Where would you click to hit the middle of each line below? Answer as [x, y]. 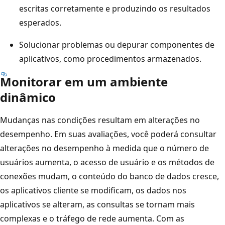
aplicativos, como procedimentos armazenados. [110, 59]
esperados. [40, 22]
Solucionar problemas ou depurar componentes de [117, 44]
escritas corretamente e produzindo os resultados [115, 8]
